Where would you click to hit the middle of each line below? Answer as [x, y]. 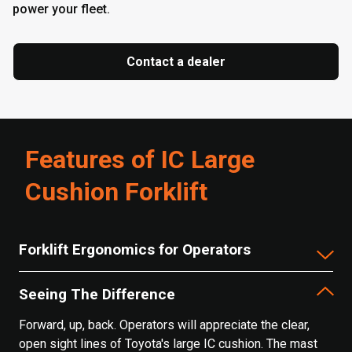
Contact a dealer [176, 62]
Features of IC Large [140, 159]
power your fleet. [61, 9]
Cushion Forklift [116, 192]
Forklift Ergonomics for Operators [135, 249]
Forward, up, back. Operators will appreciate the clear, [164, 325]
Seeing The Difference [97, 294]
